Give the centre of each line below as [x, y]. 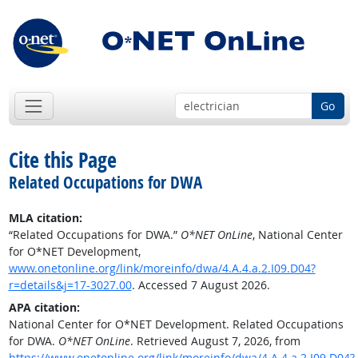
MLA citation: [45, 218]
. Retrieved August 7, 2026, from [215, 341]
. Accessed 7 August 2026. [201, 285]
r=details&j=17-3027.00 [70, 285]
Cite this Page [62, 160]
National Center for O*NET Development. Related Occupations [176, 324]
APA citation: [44, 308]
